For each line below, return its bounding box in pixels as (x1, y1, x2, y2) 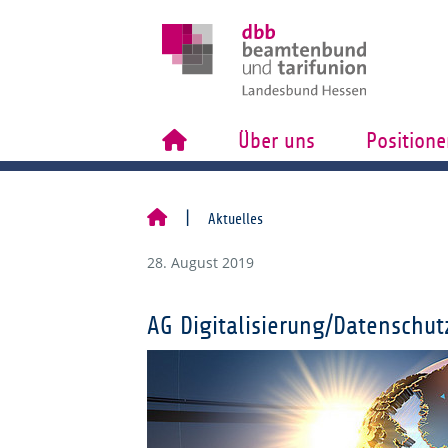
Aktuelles (208, 211, 263, 227)
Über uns (237, 129, 315, 153)
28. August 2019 (147, 253, 254, 272)
